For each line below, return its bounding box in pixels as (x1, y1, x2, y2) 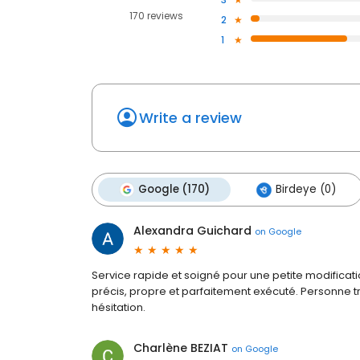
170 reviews (129, 9, 183, 23)
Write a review (139, 108, 242, 129)
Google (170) (138, 182, 210, 198)
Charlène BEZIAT (133, 340, 228, 357)
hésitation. (92, 300, 145, 316)
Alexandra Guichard (133, 223, 252, 239)
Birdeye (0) (276, 182, 336, 198)
